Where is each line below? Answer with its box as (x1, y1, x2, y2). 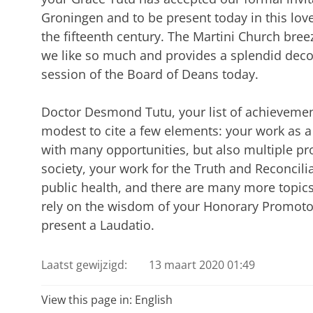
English (134, 291, 173, 307)
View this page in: (41, 291, 135, 307)
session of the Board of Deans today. (41, 66, 259, 83)
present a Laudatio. (41, 217, 154, 234)
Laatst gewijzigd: (41, 256, 127, 272)
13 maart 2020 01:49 (149, 256, 256, 272)
